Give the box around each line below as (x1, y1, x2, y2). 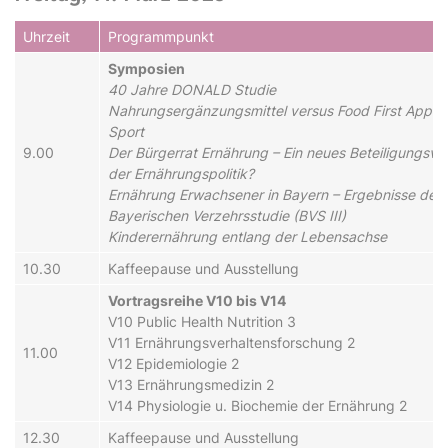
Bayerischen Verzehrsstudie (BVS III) (108, 206, 346, 224)
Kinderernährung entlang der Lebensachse (108, 227, 387, 245)
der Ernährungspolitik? (108, 164, 254, 182)
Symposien (108, 59, 185, 77)
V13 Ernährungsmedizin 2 (108, 375, 274, 393)
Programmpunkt (108, 27, 214, 45)
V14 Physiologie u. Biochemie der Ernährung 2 (108, 396, 407, 414)
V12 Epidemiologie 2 (108, 354, 239, 372)
